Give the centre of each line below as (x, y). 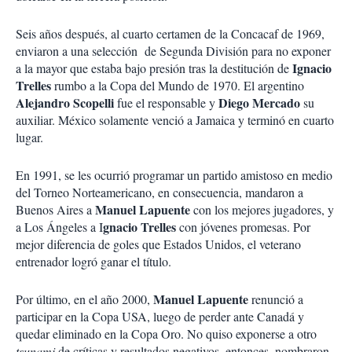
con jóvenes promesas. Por (243, 227)
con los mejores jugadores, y (262, 209)
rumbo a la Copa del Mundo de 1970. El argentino (179, 85)
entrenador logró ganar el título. (93, 261)
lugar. (29, 137)
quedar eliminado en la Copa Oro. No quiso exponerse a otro (166, 334)
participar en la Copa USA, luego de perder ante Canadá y (160, 316)
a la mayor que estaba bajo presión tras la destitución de (154, 68)
